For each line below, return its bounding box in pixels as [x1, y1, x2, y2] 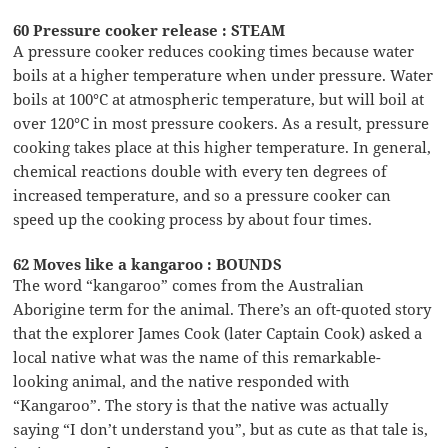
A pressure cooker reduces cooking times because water [13, 40, 415, 61]
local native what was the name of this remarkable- [13, 346, 382, 367]
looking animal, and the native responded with [13, 370, 351, 391]
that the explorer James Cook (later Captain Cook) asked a [13, 322, 423, 343]
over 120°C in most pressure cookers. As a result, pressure [13, 112, 430, 133]
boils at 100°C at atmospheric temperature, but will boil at [13, 88, 425, 109]
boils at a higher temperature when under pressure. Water [13, 64, 434, 85]
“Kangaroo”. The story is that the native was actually [13, 394, 389, 415]
